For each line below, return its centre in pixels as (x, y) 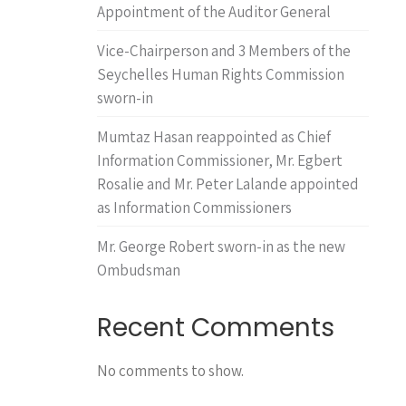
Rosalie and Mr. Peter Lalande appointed (228, 184)
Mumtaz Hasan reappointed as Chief (214, 137)
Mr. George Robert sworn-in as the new (221, 246)
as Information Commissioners (194, 208)
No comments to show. (170, 371)
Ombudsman (139, 270)
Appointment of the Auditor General (214, 12)
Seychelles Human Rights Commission (221, 74)
